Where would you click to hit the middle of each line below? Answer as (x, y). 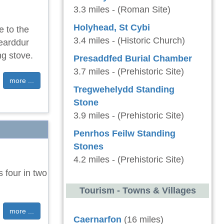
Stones (88, 146)
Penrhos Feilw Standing (124, 133)
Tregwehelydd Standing (124, 89)
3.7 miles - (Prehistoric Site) (129, 71)
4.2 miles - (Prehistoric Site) (129, 159)
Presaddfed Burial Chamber (133, 58)
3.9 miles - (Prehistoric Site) (129, 115)
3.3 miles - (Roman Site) (122, 9)
